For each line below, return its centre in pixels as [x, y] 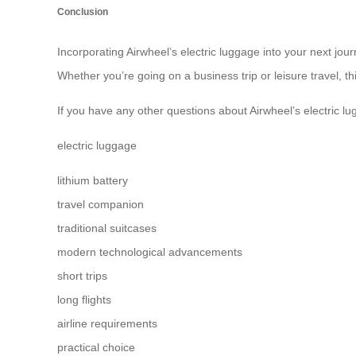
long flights [84, 299]
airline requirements [107, 323]
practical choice [96, 347]
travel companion [101, 204]
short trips [82, 275]
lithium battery [93, 180]
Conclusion [83, 12]
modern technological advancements [150, 252]
